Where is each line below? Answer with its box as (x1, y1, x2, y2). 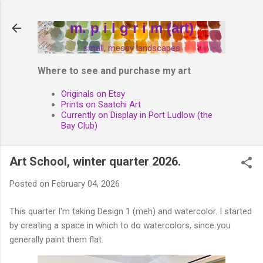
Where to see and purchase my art (38, 65, 191, 76)
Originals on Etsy (61, 89, 125, 99)
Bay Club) (61, 120, 97, 131)
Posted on (9, 178, 52, 189)
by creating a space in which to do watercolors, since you (9, 220, 231, 231)
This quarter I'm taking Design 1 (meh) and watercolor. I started (9, 205, 252, 217)
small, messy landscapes (83, 43, 180, 53)
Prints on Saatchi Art (61, 99, 141, 110)
